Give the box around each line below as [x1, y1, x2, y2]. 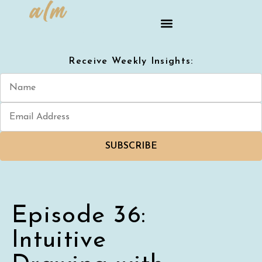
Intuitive [12, 228, 107, 253]
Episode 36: [12, 204, 147, 229]
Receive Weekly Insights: [68, 57, 194, 66]
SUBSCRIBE [105, 142, 157, 151]
